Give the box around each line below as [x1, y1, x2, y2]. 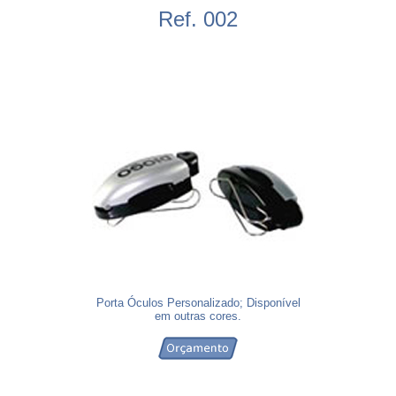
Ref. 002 [158, 7, 238, 31]
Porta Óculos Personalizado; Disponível [95, 296, 301, 309]
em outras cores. [155, 309, 241, 323]
